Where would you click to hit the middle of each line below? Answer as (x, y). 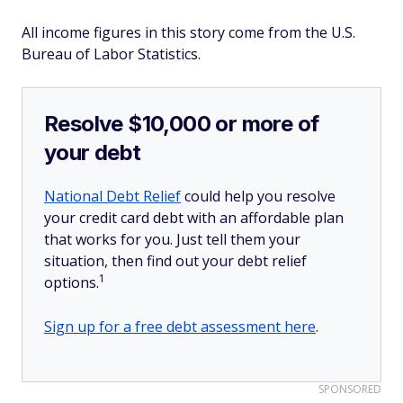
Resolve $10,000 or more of (182, 124)
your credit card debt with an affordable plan (194, 218)
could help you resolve (258, 196)
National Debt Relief (112, 196)
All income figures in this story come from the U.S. (188, 32)
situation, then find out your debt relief (175, 261)
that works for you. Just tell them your (172, 239)
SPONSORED (350, 389)
